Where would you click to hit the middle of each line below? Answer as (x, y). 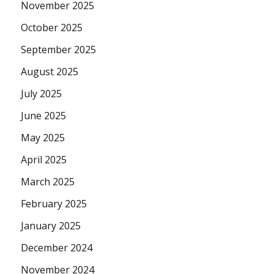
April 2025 (44, 160)
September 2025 (59, 50)
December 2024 (57, 248)
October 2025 (52, 28)
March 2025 (48, 182)
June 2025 (44, 116)
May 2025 (43, 138)
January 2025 (51, 226)
